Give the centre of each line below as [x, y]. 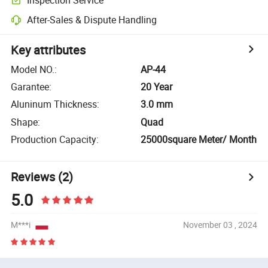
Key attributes [48, 50]
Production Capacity [54, 140]
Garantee [30, 87]
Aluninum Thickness [54, 104]
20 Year [157, 87]
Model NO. [33, 69]
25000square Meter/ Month [199, 140]
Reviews [33, 176]
